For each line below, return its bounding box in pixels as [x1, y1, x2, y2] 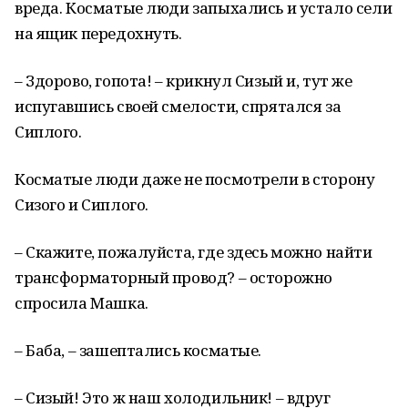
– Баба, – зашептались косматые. [15, 340, 261, 361]
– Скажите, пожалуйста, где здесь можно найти [15, 241, 372, 262]
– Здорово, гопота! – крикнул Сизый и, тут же [15, 70, 352, 91]
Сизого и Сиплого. [15, 194, 148, 215]
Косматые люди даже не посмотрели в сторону [15, 168, 375, 189]
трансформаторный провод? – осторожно [15, 267, 332, 288]
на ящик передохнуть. [15, 23, 182, 44]
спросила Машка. [15, 292, 148, 313]
